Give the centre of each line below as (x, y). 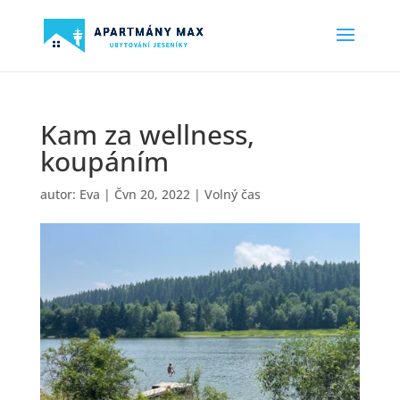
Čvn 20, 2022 (152, 194)
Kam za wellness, (147, 134)
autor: (59, 194)
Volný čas (232, 194)
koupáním (104, 161)
